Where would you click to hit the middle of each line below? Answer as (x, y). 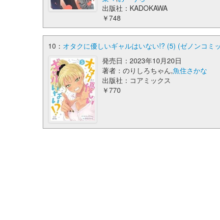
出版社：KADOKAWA (135, 8)
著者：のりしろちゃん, (138, 70)
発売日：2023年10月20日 (142, 60)
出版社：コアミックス (137, 80)
